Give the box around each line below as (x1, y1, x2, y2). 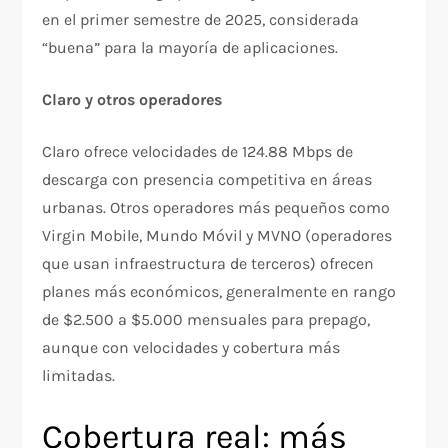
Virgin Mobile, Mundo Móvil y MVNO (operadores (42, 225, 393, 245)
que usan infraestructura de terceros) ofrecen (42, 253, 375, 273)
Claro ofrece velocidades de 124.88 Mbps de (42, 141, 354, 161)
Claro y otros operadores (42, 89, 223, 109)
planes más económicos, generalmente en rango (42, 281, 397, 301)
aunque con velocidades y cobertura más (42, 337, 341, 357)
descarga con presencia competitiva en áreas (42, 169, 373, 189)
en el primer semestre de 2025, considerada (42, 9, 360, 29)
